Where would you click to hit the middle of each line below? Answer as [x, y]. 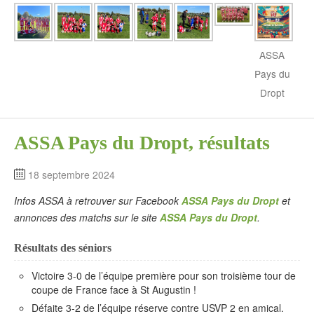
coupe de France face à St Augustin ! [114, 289]
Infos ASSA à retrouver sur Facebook [98, 200]
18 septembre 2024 [71, 174]
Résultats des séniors [63, 248]
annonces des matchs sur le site [87, 217]
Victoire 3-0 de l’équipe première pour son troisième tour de [164, 275]
